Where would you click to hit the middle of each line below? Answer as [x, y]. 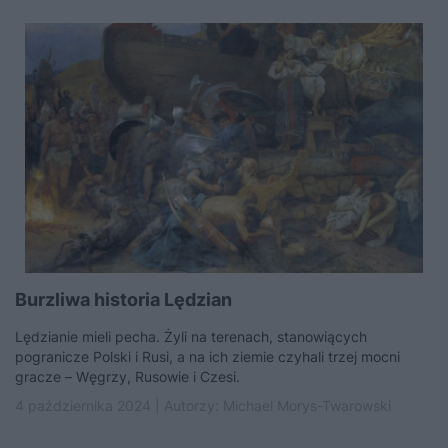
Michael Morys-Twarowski [307, 405]
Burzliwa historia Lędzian [123, 299]
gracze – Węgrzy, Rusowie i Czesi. [127, 376]
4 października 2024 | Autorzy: [119, 405]
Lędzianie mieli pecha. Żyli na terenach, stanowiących [191, 336]
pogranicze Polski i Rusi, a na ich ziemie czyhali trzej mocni [207, 356]
